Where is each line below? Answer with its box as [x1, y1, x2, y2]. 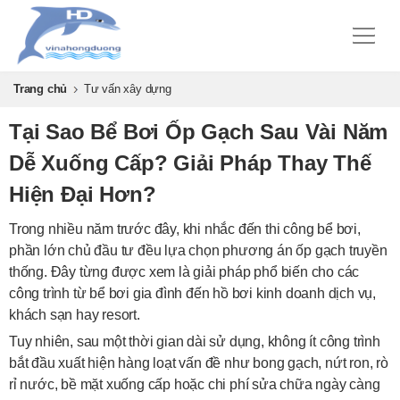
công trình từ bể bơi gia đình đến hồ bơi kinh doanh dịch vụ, [9, 286, 376, 301]
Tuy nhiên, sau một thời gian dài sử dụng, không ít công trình [9, 334, 380, 349]
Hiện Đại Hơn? [9, 182, 156, 206]
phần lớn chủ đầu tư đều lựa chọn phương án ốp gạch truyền [9, 243, 387, 258]
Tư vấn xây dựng [83, 82, 171, 96]
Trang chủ [13, 82, 68, 96]
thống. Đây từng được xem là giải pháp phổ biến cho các [9, 264, 360, 279]
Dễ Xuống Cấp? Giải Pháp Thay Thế [9, 151, 371, 175]
